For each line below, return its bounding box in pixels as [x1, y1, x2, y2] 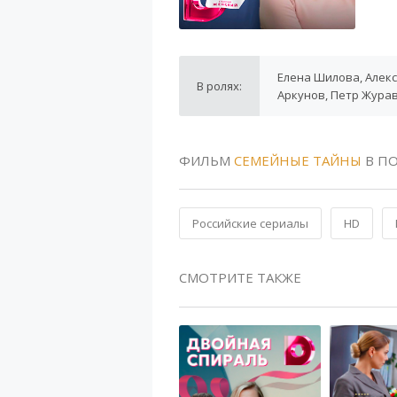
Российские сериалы [192, 215, 308, 231]
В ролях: [197, 78, 242, 94]
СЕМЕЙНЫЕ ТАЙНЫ [234, 152, 362, 169]
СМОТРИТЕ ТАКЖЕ [179, 269, 301, 286]
